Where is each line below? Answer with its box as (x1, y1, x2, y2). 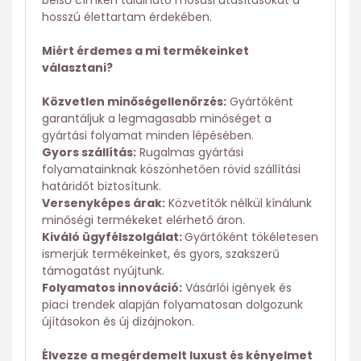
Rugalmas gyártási (136, 144, 243, 161)
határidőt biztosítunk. (42, 178, 161, 195)
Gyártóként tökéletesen (185, 229, 318, 246)
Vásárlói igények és (182, 280, 292, 297)
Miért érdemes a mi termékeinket (42, 43, 249, 60)
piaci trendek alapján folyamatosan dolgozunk (42, 297, 303, 313)
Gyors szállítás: (42, 144, 136, 161)
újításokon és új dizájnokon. (42, 313, 194, 330)
